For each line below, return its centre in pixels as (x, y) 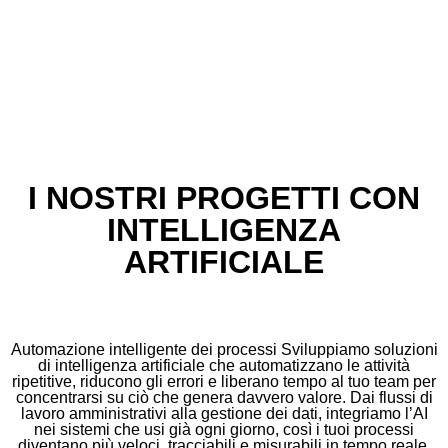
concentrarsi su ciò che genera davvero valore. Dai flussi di (224, 398)
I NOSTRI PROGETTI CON (224, 198)
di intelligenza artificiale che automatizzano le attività (224, 366)
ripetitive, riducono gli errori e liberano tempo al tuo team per (224, 382)
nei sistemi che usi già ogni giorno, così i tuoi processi (224, 430)
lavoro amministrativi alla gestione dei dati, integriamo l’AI (224, 414)
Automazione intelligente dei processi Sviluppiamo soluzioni (224, 350)
